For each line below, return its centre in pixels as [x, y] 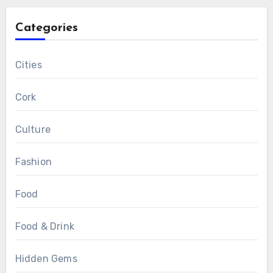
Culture [33, 129]
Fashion [33, 161]
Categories [46, 28]
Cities [28, 65]
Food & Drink [44, 226]
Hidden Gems [46, 258]
